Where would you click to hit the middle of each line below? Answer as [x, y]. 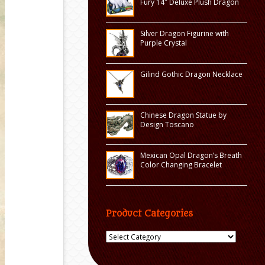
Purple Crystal [163, 43]
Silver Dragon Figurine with [184, 33]
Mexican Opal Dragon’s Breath [191, 156]
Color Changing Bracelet [181, 165]
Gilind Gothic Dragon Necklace [191, 74]
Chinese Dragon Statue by [183, 115]
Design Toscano [167, 124]
